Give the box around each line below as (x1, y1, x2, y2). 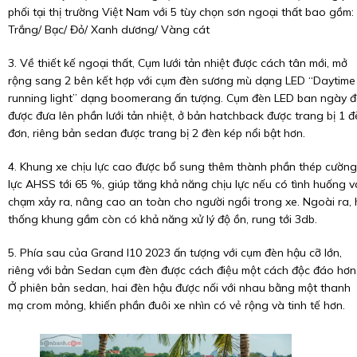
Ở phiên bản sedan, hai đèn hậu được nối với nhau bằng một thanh (8, 280, 351, 295)
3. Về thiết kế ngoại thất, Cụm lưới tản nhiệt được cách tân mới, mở (8, 55, 347, 70)
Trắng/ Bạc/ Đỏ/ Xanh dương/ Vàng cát (8, 22, 210, 37)
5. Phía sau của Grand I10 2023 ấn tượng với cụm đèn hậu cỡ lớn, (8, 245, 342, 260)
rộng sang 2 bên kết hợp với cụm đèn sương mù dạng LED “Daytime (8, 73, 355, 88)
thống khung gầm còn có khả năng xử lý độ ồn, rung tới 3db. (8, 211, 317, 226)
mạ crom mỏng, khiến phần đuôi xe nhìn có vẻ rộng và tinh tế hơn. (8, 297, 345, 312)
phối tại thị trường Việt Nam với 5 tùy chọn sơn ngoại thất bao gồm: (8, 4, 354, 19)
